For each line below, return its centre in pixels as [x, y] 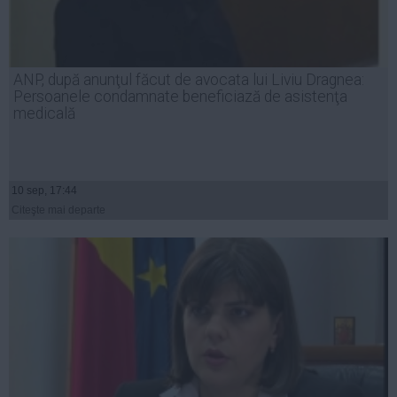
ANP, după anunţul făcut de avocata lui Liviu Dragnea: [189, 79]
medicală [44, 113]
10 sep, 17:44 [44, 190]
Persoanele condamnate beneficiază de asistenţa [180, 96]
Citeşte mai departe [58, 210]
